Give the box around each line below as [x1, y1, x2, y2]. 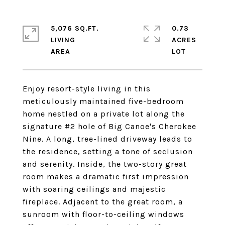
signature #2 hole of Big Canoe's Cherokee [23, 122, 196, 131]
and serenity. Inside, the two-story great [23, 159, 187, 169]
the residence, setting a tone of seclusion [23, 147, 193, 156]
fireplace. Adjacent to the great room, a [23, 197, 183, 206]
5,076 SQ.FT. [51, 24, 99, 33]
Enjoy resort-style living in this [23, 84, 151, 93]
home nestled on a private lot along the [23, 109, 185, 119]
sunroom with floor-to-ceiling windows [23, 209, 184, 219]
